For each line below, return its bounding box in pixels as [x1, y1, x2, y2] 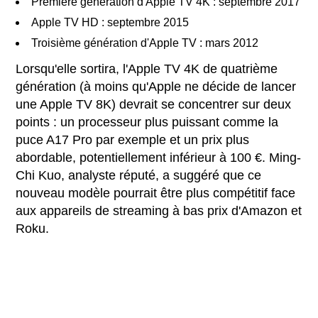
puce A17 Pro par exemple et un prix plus [16, 132, 250, 147]
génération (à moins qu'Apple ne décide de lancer [16, 79, 297, 94]
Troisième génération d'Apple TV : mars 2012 [31, 36, 259, 49]
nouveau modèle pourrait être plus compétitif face [16, 185, 296, 200]
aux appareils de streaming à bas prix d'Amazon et [16, 203, 302, 218]
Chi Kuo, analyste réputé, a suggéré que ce [16, 168, 262, 182]
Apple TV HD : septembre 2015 [31, 16, 190, 28]
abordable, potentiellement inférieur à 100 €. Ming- [16, 150, 302, 165]
